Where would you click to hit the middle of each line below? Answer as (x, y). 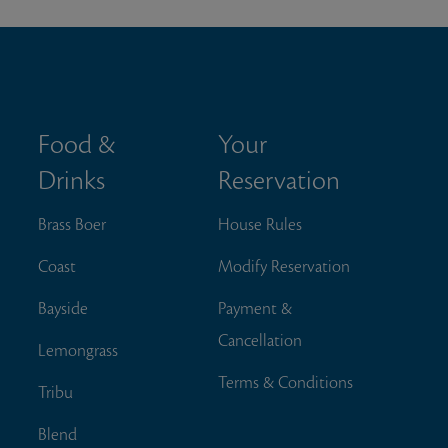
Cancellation (260, 340)
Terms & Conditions (286, 382)
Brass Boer (72, 224)
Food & (77, 144)
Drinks (72, 180)
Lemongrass (78, 350)
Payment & (255, 308)
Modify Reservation (284, 266)
